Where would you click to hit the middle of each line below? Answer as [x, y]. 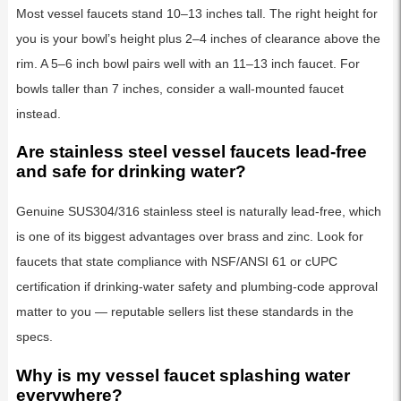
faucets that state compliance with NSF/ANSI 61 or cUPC [176, 261]
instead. [38, 113]
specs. [34, 336]
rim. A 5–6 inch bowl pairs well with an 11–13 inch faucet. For [188, 63]
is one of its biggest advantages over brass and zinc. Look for [189, 236]
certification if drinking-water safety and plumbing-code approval [196, 286]
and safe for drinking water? [131, 172]
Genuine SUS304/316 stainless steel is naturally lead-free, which [198, 211]
